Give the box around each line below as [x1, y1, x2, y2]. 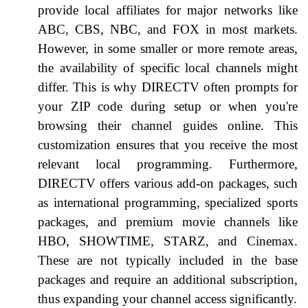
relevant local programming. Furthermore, [38, 156, 298, 171]
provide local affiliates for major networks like [38, 2, 298, 17]
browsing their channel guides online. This [38, 118, 298, 133]
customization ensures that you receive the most [38, 137, 298, 152]
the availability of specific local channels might [38, 60, 298, 75]
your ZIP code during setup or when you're [38, 98, 298, 113]
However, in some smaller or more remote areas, [38, 41, 298, 56]
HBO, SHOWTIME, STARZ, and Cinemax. [38, 233, 298, 248]
